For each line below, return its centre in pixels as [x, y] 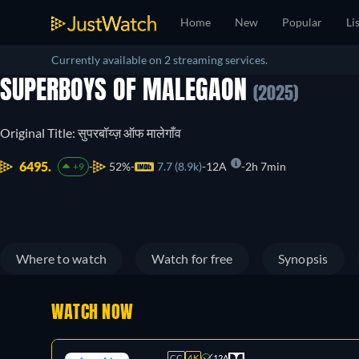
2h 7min [265, 166]
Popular [302, 22]
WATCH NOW [93, 313]
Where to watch [62, 258]
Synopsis [303, 258]
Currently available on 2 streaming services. [159, 60]
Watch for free [192, 258]
